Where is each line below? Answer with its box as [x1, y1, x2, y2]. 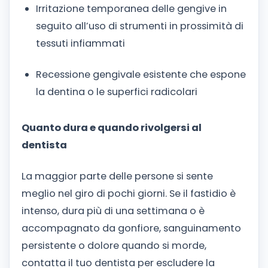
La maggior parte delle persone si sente [22, 169, 213, 183]
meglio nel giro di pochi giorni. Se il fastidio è [22, 186, 236, 200]
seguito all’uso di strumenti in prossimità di [36, 19, 243, 33]
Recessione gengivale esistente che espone [36, 68, 246, 82]
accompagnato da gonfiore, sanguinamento [22, 221, 241, 235]
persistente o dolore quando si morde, [22, 238, 206, 252]
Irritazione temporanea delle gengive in [36, 2, 227, 16]
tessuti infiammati [36, 36, 125, 51]
